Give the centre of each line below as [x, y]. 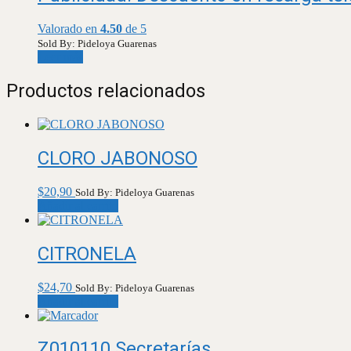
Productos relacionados [106, 91]
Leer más [60, 57]
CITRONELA [87, 253]
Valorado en [69, 29]
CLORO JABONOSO [118, 158]
